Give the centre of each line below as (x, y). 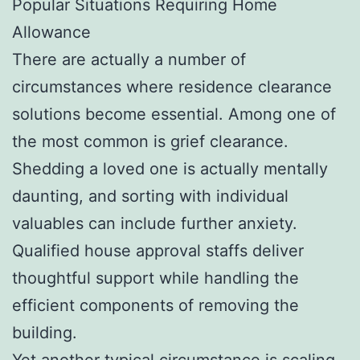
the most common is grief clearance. (150, 141)
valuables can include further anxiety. (155, 223)
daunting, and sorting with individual (150, 196)
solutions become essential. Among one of (174, 114)
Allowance (51, 32)
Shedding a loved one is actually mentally (170, 168)
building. (45, 332)
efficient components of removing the (155, 305)
